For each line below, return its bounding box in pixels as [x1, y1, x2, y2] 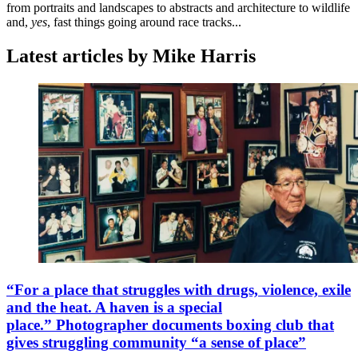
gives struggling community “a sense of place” [6, 333, 306, 351]
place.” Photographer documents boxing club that [6, 316, 334, 333]
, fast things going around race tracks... [47, 15, 241, 30]
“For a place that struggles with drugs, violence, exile [6, 280, 351, 298]
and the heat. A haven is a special [6, 298, 222, 316]
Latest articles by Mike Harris [6, 46, 256, 67]
